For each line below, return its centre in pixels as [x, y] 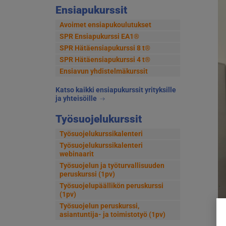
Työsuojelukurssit [98, 119]
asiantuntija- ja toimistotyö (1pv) [112, 215]
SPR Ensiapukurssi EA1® [99, 36]
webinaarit [76, 154]
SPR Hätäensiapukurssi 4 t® [105, 59]
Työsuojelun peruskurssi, [99, 206]
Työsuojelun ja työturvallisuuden [112, 166]
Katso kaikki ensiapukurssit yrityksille [116, 90]
